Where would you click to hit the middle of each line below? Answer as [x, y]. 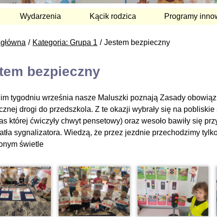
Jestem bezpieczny [137, 42]
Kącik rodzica [113, 16]
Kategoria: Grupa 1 [65, 42]
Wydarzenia [41, 16]
